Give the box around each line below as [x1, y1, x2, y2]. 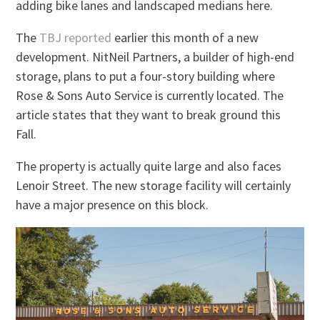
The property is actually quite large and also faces [16, 157, 282, 174]
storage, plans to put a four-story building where [16, 67, 276, 84]
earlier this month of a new [111, 29, 259, 46]
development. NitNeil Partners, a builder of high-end [16, 48, 295, 65]
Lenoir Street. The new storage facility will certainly [16, 176, 291, 194]
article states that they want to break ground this [16, 106, 281, 123]
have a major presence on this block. [16, 196, 209, 213]
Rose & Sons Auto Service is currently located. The [16, 86, 284, 104]
